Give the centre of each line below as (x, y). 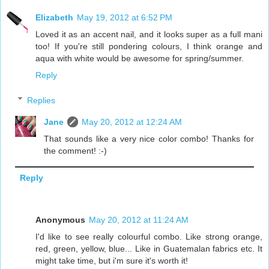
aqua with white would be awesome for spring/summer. (140, 58)
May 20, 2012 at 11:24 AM (139, 219)
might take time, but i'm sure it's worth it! (112, 260)
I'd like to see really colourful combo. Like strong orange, (149, 236)
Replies (41, 100)
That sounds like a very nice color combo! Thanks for (149, 138)
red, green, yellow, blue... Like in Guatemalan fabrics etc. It (149, 248)
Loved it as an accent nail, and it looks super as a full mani (149, 34)
